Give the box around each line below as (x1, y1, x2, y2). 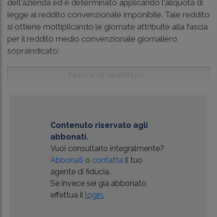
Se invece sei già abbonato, (50, 179, 148, 188)
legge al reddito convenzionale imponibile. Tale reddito (7, 10, 210, 20)
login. (85, 190, 104, 200)
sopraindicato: (7, 46, 59, 56)
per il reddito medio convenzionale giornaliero (7, 34, 177, 44)
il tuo (123, 155, 142, 165)
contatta (92, 155, 123, 165)
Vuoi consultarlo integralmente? (50, 144, 164, 154)
